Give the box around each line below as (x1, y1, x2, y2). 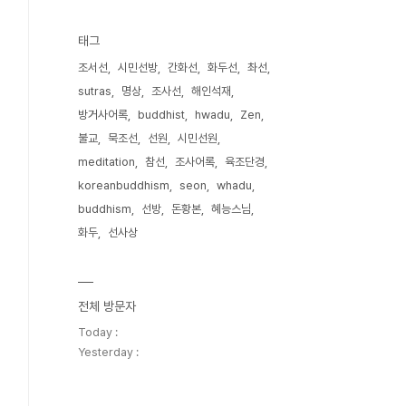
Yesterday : (78, 345, 139, 359)
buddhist (138, 108, 185, 121)
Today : (78, 325, 118, 339)
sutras (78, 84, 111, 98)
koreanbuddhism (78, 179, 169, 192)
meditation (78, 155, 135, 169)
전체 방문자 (78, 299, 136, 314)
